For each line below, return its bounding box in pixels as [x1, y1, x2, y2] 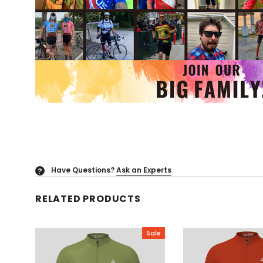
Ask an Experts [116, 165, 171, 175]
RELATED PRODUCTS [35, 192, 141, 205]
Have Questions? [51, 165, 114, 175]
